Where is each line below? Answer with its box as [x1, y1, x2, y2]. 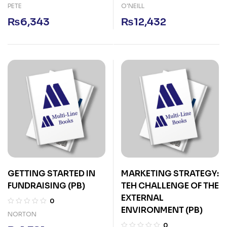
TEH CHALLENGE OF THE [121, 180, 219, 191]
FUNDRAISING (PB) [8, 180, 87, 191]
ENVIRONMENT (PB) [121, 205, 204, 215]
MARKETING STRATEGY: [121, 168, 219, 179]
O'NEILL [121, 2, 144, 10]
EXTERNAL [121, 193, 164, 203]
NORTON [8, 210, 36, 218]
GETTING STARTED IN [8, 168, 95, 179]
